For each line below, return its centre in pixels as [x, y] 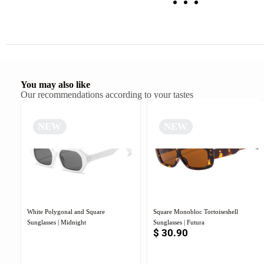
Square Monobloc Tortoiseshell [196, 212]
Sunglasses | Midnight [57, 222]
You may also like [55, 85]
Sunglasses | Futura [179, 222]
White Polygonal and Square [66, 212]
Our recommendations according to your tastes [107, 95]
